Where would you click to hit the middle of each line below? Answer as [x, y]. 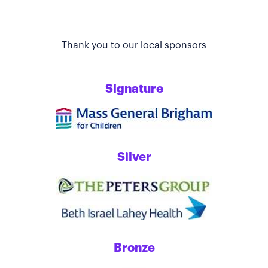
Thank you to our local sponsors [134, 46]
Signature [134, 89]
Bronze [134, 249]
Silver [134, 158]
